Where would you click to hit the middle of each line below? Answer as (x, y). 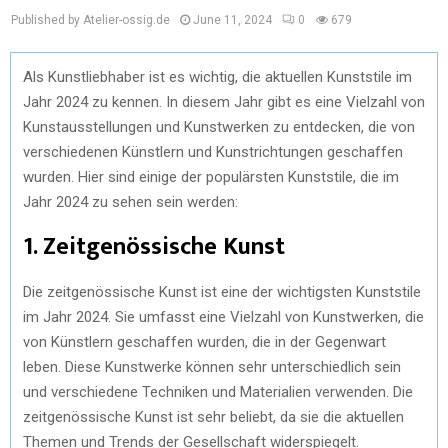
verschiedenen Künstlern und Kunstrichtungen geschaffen (213, 151)
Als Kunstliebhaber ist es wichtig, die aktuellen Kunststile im (217, 76)
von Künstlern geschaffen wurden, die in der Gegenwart (204, 341)
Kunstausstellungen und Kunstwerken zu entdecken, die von (219, 126)
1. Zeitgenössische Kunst (154, 246)
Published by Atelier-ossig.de (90, 20)
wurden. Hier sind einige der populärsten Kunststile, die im (211, 176)
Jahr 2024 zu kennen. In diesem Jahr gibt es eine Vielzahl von (224, 101)
